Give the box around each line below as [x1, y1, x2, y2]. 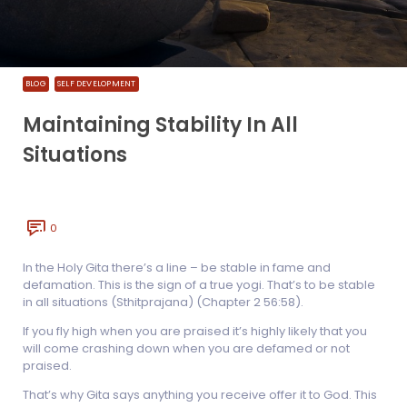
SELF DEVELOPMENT [56, 78, 136, 89]
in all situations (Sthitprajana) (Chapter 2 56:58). [23, 293, 303, 311]
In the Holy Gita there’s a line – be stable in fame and [23, 259, 331, 276]
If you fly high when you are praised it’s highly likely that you [23, 323, 367, 340]
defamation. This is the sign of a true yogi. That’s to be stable [23, 276, 375, 293]
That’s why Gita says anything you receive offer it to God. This [23, 386, 377, 403]
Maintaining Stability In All [23, 111, 298, 139]
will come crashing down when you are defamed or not [23, 340, 350, 357]
